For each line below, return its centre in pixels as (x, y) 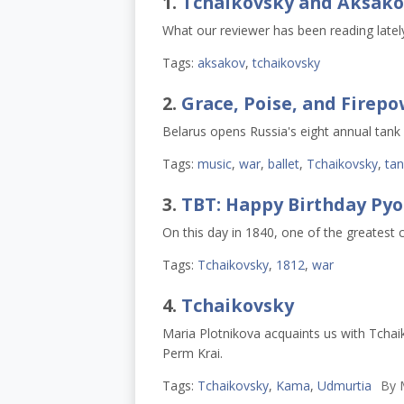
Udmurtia (344, 386)
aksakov (221, 62)
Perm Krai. (192, 353)
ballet (283, 163)
